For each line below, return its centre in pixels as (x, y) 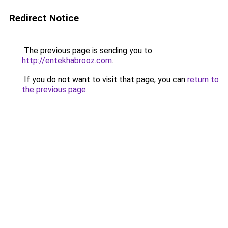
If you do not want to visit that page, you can (105, 80)
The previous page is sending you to (87, 51)
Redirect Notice (44, 18)
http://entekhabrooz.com (67, 60)
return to (203, 80)
